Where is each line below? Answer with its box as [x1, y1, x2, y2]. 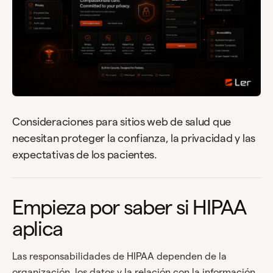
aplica [12, 217, 63, 240]
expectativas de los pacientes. [12, 149, 157, 161]
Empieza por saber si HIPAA [12, 196, 246, 219]
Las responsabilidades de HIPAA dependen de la [12, 251, 227, 262]
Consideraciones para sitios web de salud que [12, 116, 232, 128]
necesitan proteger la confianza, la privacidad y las [12, 132, 255, 144]
